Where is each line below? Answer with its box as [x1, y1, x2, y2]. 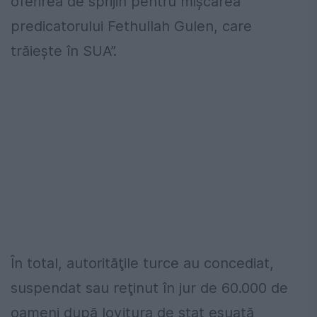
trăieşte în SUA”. [11, 42, 121, 60]
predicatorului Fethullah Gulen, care [11, 18, 252, 35]
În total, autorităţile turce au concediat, [11, 255, 274, 272]
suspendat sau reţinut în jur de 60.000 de [11, 279, 288, 297]
